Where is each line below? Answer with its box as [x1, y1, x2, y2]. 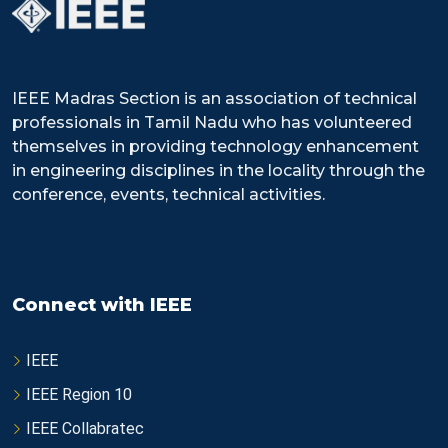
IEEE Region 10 [26, 385, 132, 405]
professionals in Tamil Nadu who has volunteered [12, 113, 412, 133]
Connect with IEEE [12, 294, 192, 317]
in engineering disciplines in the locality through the [12, 161, 425, 181]
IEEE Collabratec [26, 419, 144, 439]
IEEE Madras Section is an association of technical [12, 89, 417, 109]
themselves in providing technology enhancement [12, 137, 419, 157]
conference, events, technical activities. [12, 185, 325, 205]
